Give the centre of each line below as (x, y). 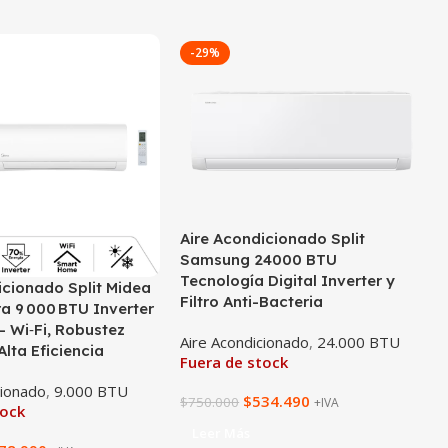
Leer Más (221, 433)
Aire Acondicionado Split (273, 239)
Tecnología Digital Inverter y (288, 281)
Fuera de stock (234, 362)
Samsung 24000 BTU (259, 260)
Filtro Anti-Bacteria (252, 302)
